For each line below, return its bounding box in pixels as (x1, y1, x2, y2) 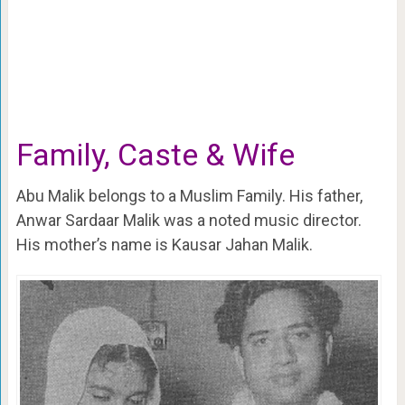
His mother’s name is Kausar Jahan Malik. (15, 235, 313, 255)
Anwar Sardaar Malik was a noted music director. (15, 211, 362, 231)
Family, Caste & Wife (15, 137, 295, 174)
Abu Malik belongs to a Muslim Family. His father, (15, 186, 363, 206)
